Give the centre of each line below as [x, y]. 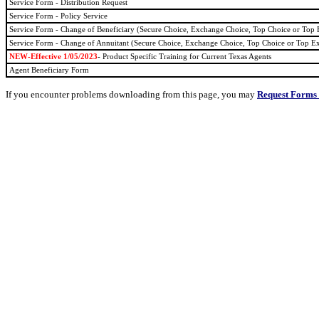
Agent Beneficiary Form [49, 70]
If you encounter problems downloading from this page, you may [131, 94]
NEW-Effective [36, 57]
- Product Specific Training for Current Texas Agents [184, 57]
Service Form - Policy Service [58, 16]
